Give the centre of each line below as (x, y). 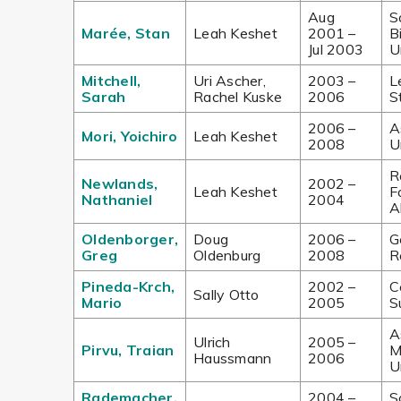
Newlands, (120, 183)
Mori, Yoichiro (130, 136)
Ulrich (212, 342)
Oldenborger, (130, 239)
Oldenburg (227, 255)
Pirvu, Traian (128, 350)
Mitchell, (111, 81)
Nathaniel (117, 200)
